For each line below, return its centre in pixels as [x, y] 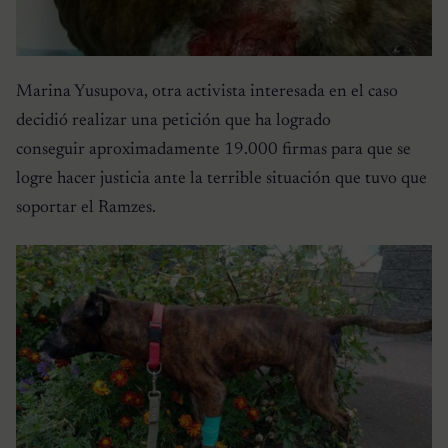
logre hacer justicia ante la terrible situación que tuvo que [221, 179]
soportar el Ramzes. [86, 208]
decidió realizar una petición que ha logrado [173, 121]
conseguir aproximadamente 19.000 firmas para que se [213, 150]
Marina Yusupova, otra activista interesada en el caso [207, 92]
